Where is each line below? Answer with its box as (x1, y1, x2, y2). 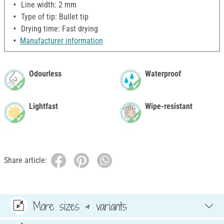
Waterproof (145, 69, 181, 79)
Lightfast (29, 101, 58, 111)
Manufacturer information (20, 36, 103, 46)
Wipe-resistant (145, 101, 192, 111)
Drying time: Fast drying (19, 24, 98, 34)
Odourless (29, 69, 61, 79)
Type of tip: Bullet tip (19, 12, 88, 22)
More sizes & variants (33, 197, 127, 214)
